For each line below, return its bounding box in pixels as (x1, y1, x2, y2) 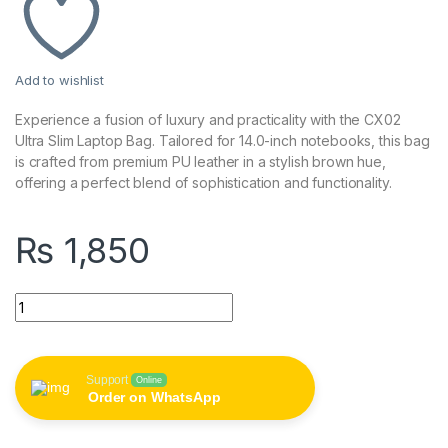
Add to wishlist (15, 71, 104, 88)
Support (86, 372, 129, 387)
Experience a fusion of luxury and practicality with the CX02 (15, 110, 401, 128)
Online (136, 374, 162, 385)
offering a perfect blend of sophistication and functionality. (15, 173, 392, 191)
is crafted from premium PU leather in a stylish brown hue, (15, 152, 386, 170)
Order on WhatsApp (88, 388, 221, 405)
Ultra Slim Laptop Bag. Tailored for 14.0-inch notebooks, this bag (15, 131, 430, 149)
